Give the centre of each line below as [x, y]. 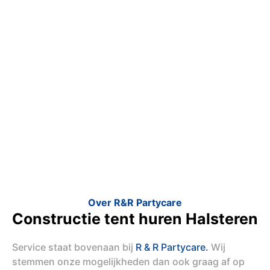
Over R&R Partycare [135, 202]
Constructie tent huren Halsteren [135, 218]
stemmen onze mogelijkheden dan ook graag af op [128, 261]
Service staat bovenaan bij [74, 247]
